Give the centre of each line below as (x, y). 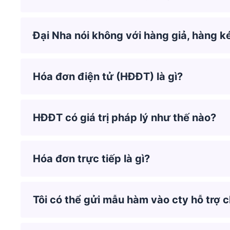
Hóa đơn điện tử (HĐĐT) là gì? (108, 76)
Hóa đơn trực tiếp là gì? (91, 158)
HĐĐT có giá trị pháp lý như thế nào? (124, 117)
